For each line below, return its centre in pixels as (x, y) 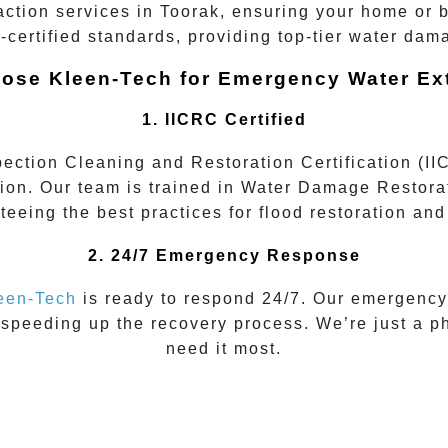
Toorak (186, 12)
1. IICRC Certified (224, 120)
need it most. (224, 348)
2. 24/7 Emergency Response (224, 255)
